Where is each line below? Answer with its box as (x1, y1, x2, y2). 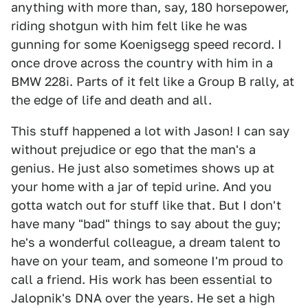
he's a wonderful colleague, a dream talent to (11, 235, 280, 250)
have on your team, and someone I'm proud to (11, 254, 283, 269)
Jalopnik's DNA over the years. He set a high (11, 291, 275, 306)
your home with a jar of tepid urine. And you (11, 179, 272, 195)
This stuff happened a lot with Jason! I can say (11, 124, 289, 139)
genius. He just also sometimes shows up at (11, 161, 274, 176)
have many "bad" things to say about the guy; (11, 217, 280, 232)
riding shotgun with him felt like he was (11, 19, 247, 34)
